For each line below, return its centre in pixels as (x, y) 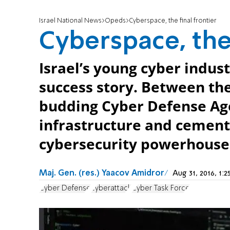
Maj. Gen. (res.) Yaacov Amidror (102, 174)
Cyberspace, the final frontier (173, 21)
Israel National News (70, 21)
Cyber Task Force (161, 188)
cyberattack (111, 188)
